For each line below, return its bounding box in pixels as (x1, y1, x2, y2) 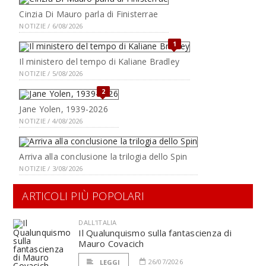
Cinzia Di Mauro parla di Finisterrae (19, 8, 159, 20)
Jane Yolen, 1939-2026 (19, 103, 108, 115)
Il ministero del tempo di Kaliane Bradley (19, 56, 180, 68)
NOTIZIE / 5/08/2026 (19, 69, 83, 78)
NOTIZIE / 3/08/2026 (19, 164, 83, 173)
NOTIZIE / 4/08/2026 (19, 116, 83, 126)
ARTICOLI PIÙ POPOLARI (22, 189, 144, 204)
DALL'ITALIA (78, 218, 117, 227)
